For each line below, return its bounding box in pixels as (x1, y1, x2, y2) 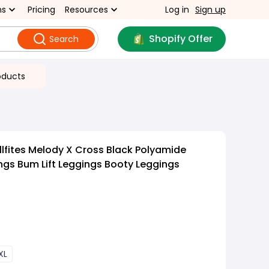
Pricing (28, 4, 55, 16)
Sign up (195, 4, 226, 16)
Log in (165, 4, 189, 16)
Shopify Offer (148, 32, 213, 46)
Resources (65, 4, 108, 16)
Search (49, 33, 79, 45)
